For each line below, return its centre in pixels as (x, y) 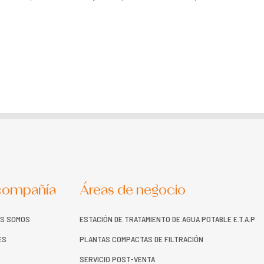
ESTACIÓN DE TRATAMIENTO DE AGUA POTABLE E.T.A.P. (168, 219)
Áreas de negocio (133, 191)
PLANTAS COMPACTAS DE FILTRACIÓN (141, 239)
